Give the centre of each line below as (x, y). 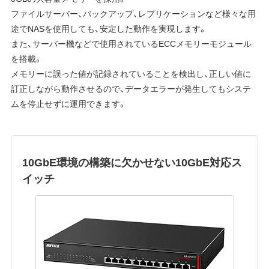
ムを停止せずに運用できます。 (68, 103)
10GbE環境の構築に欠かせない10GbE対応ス (132, 162)
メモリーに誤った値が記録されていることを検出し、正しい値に (131, 73)
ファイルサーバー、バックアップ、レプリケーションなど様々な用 (133, 13)
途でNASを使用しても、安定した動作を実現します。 (109, 28)
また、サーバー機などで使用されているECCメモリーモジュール (131, 43)
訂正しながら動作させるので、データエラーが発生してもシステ (131, 88)
